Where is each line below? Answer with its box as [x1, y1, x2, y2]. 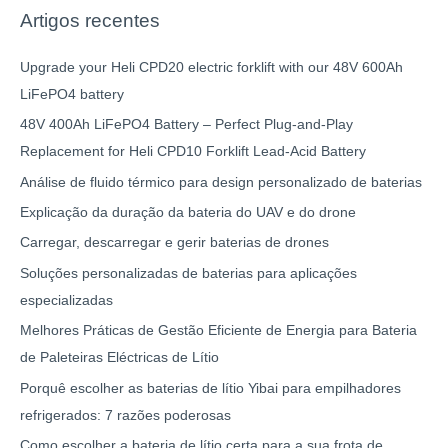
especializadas [20, 292, 113, 308]
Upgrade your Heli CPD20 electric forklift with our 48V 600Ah [20, 59, 403, 75]
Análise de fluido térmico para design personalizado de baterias [20, 174, 422, 190]
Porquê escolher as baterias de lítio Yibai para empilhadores [20, 380, 401, 396]
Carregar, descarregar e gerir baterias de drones [20, 235, 329, 251]
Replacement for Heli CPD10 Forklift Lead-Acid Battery [20, 144, 366, 160]
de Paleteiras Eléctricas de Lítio [20, 350, 219, 366]
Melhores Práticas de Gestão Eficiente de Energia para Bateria [20, 323, 417, 339]
